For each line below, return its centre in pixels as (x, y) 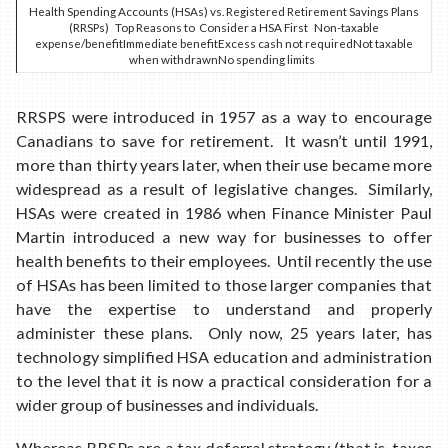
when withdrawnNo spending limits (224, 59)
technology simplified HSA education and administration (224, 356)
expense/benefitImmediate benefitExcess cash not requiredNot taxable (224, 43)
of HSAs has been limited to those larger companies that (224, 284)
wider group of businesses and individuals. (167, 404)
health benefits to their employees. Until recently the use (224, 260)
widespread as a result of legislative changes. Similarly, (224, 188)
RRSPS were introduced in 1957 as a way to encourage (224, 116)
